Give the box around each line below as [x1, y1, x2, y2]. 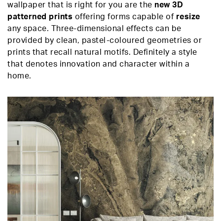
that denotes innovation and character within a [7, 60, 189, 68]
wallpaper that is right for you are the [7, 1, 154, 9]
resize [176, 13, 200, 21]
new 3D [154, 1, 183, 9]
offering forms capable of [73, 13, 176, 21]
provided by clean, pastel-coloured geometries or [7, 37, 202, 44]
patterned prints [7, 13, 73, 21]
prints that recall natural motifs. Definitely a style [7, 48, 197, 56]
